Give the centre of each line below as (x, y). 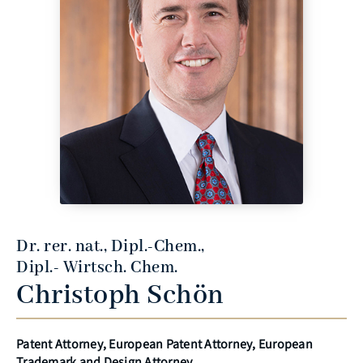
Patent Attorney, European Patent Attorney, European (164, 344)
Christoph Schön (120, 295)
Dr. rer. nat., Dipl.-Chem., (111, 246)
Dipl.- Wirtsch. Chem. (97, 267)
